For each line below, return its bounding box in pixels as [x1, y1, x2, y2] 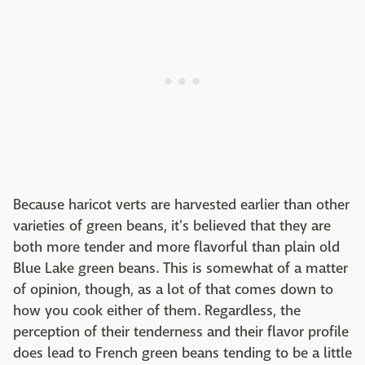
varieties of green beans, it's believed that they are [13, 216, 331, 235]
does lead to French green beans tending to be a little [13, 343, 352, 363]
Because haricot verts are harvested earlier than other [13, 195, 350, 214]
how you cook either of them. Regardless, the [13, 301, 301, 320]
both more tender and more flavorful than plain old [13, 237, 340, 257]
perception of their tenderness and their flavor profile [13, 322, 349, 341]
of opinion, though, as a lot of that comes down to [13, 279, 333, 299]
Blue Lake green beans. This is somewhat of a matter [13, 258, 348, 278]
